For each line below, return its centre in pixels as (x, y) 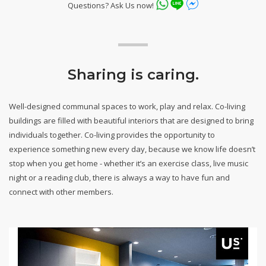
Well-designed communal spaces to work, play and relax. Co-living (127, 106)
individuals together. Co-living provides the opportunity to (112, 134)
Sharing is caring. (133, 74)
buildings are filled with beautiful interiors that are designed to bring (131, 120)
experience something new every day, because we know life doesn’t (132, 149)
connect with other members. (61, 191)
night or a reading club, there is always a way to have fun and (119, 177)
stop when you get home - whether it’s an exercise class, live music (129, 163)
